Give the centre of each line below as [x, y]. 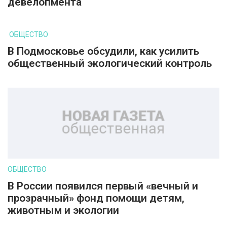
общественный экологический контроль [110, 63]
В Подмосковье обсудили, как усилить [103, 51]
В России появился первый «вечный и [103, 186]
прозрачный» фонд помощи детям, [96, 198]
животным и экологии [63, 210]
